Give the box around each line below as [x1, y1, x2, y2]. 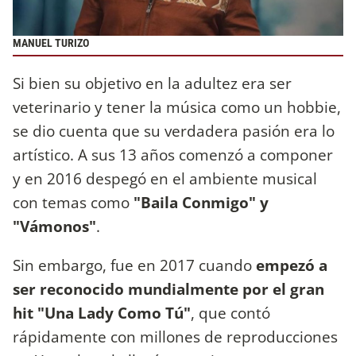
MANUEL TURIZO [13, 36, 89, 50]
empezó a [256, 254, 327, 277]
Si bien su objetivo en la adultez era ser [13, 72, 292, 95]
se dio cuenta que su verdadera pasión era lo [13, 120, 335, 142]
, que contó [191, 302, 270, 324]
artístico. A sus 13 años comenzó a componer [13, 144, 333, 166]
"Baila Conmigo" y [130, 192, 269, 214]
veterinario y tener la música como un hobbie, [13, 96, 341, 118]
